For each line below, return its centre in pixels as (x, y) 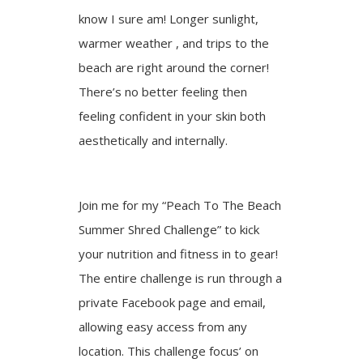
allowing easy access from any (163, 327)
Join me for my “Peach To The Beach (180, 205)
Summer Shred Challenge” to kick (169, 229)
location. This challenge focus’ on (169, 351)
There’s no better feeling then (163, 92)
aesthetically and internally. (154, 140)
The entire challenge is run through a (181, 278)
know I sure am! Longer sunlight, (169, 19)
